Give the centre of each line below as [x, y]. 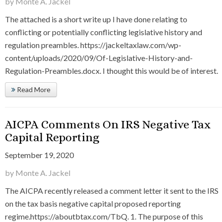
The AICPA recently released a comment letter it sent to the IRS [112, 191]
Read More [33, 90]
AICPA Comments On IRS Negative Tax [108, 125]
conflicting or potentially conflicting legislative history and [104, 32]
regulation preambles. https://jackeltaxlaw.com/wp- [93, 45]
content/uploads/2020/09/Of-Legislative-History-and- [99, 58]
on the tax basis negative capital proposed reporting [93, 204]
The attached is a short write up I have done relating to [96, 19]
